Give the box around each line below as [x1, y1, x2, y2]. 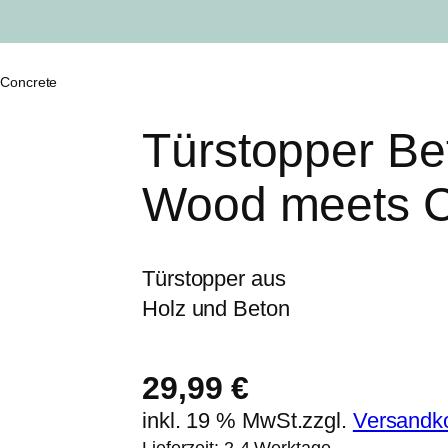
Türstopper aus [142, 266, 286, 292]
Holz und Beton [142, 296, 290, 322]
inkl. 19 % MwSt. [142, 408, 303, 434]
